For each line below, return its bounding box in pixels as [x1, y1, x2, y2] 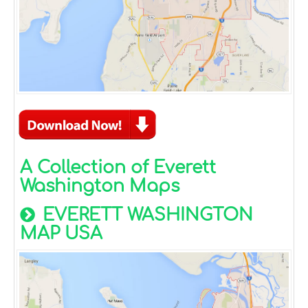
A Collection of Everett [20, 157, 216, 177]
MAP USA [20, 223, 102, 243]
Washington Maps [20, 176, 179, 196]
